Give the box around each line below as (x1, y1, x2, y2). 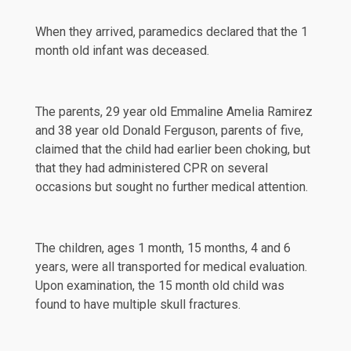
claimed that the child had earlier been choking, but (35, 141, 310, 157)
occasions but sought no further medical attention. (35, 179, 308, 194)
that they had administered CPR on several (35, 160, 268, 175)
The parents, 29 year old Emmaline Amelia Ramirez (35, 103, 313, 119)
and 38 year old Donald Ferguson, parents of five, (35, 122, 303, 138)
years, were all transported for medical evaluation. (35, 259, 310, 274)
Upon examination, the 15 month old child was (35, 277, 284, 293)
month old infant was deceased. (35, 42, 209, 58)
